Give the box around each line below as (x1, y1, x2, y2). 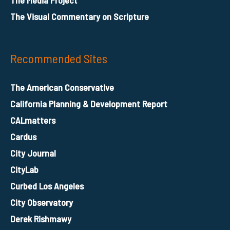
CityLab (10, 163, 39, 175)
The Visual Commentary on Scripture (10, 10, 149, 22)
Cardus (10, 130, 36, 142)
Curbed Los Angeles (10, 180, 84, 191)
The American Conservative (10, 81, 114, 93)
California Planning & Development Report (10, 98, 167, 109)
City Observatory (10, 196, 73, 208)
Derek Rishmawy (10, 213, 71, 224)
